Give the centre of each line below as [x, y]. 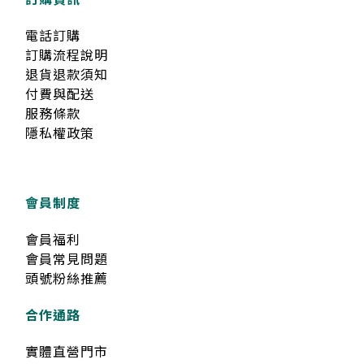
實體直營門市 [67, 353]
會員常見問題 [67, 260]
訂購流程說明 [67, 56]
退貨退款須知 [67, 76]
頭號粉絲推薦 [67, 279]
